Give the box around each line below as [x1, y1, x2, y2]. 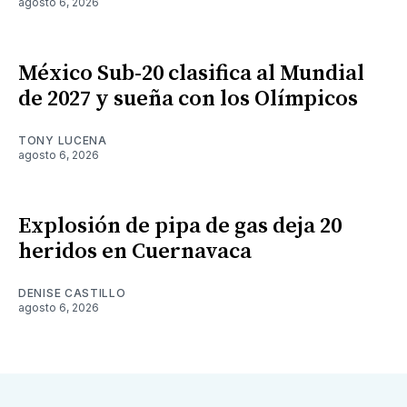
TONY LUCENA [18, 133, 107, 147]
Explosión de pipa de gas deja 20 [18, 212, 342, 240]
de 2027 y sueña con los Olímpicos [18, 84, 358, 113]
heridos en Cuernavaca [18, 237, 252, 265]
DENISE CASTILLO [18, 285, 126, 300]
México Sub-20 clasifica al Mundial [18, 59, 364, 87]
